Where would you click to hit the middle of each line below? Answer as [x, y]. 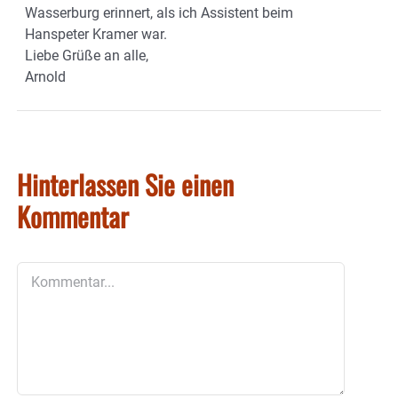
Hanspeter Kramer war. [96, 35]
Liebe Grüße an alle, [87, 56]
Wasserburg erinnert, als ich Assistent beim [159, 13]
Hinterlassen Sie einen [125, 185]
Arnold [45, 77]
